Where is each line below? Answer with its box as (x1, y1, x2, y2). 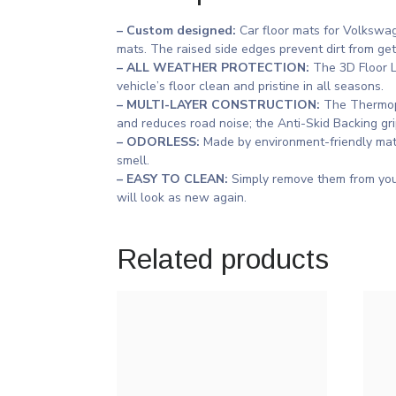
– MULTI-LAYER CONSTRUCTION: (117, 95, 324, 113)
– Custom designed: (117, 21, 240, 39)
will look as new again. (117, 188, 247, 206)
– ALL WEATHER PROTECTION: (117, 58, 309, 76)
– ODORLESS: (117, 133, 203, 150)
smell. (117, 151, 149, 169)
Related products (117, 242, 329, 275)
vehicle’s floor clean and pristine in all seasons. (117, 77, 384, 95)
